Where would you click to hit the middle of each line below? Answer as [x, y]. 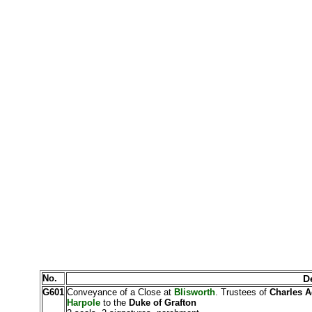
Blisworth [194, 292]
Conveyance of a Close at [120, 292]
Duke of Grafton [161, 303]
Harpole [85, 303]
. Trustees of [242, 292]
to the [114, 303]
